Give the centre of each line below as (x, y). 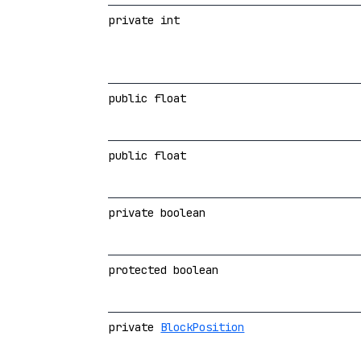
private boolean (158, 212)
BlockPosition (203, 327)
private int (145, 20)
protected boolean (164, 270)
